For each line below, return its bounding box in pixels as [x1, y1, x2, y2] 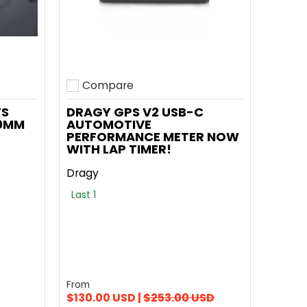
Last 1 [71, 188, 96, 201]
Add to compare [66, 86, 155, 103]
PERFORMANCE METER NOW [66, 128, 239, 145]
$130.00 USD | [66, 290, 143, 306]
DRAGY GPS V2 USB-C [66, 103, 204, 121]
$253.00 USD [143, 290, 214, 306]
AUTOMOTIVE [66, 116, 151, 133]
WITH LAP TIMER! [66, 140, 171, 158]
